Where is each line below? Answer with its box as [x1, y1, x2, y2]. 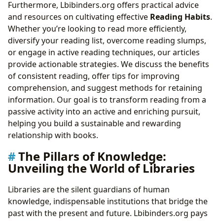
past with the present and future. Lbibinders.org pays [8, 208, 208, 219]
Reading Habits [150, 11, 210, 22]
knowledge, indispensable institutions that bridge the [8, 196, 208, 207]
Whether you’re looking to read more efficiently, [8, 23, 186, 34]
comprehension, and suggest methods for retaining [8, 82, 202, 93]
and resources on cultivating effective [8, 11, 150, 22]
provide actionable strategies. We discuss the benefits [8, 58, 209, 70]
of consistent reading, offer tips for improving [8, 70, 180, 81]
